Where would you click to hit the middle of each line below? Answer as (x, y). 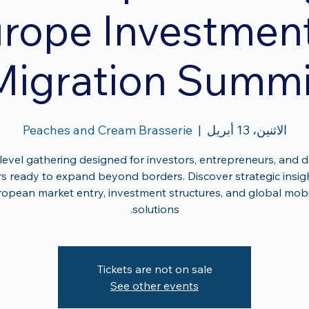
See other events (154, 285)
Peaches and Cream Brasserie (107, 130)
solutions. (156, 209)
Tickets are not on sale (154, 269)
